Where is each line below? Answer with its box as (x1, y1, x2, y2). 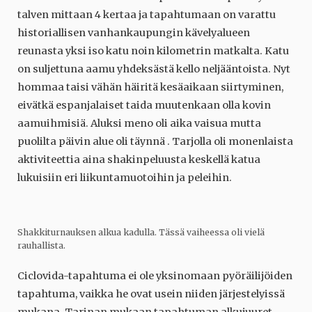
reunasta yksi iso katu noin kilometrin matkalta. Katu (17, 45, 289, 58)
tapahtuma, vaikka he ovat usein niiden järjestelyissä (17, 288, 285, 301)
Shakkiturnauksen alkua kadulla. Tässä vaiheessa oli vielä (17, 226, 265, 237)
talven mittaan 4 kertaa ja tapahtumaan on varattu (17, 8, 276, 22)
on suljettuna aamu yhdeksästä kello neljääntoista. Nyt (17, 63, 290, 76)
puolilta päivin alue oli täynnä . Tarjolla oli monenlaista (17, 135, 293, 148)
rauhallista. (17, 240, 65, 251)
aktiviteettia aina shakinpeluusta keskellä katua (17, 153, 260, 166)
